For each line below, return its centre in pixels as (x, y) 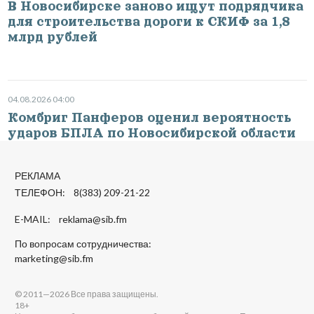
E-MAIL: (37, 219)
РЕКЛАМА (37, 176)
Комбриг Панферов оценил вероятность (149, 117)
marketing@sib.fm (54, 259)
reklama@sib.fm (93, 219)
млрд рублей (52, 37)
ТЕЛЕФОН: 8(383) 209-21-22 (82, 193)
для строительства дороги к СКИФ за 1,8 (148, 21)
